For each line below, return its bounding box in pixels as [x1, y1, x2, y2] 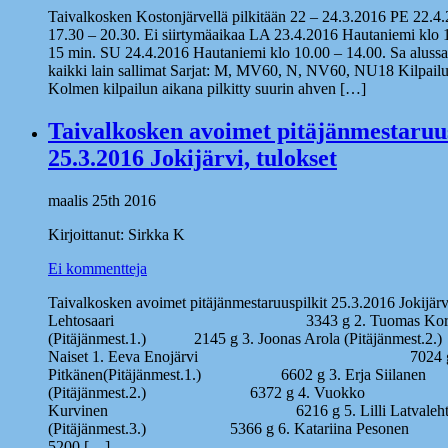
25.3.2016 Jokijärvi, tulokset [48, 145, 337, 172]
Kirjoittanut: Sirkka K [48, 225, 185, 243]
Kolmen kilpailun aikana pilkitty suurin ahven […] [48, 80, 366, 98]
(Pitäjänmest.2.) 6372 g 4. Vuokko [48, 383, 365, 401]
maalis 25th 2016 [48, 191, 156, 209]
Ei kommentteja [48, 259, 147, 277]
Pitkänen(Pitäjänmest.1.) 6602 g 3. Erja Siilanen [48, 365, 426, 383]
